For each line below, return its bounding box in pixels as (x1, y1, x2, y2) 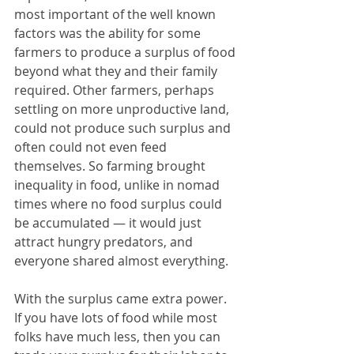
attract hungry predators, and (14, 232, 196, 250)
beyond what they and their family (14, 62, 220, 80)
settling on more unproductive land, (14, 100, 232, 118)
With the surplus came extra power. (14, 289, 230, 307)
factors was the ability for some (14, 24, 204, 42)
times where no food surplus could (14, 194, 225, 213)
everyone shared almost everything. (14, 251, 232, 269)
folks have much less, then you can (14, 327, 224, 345)
